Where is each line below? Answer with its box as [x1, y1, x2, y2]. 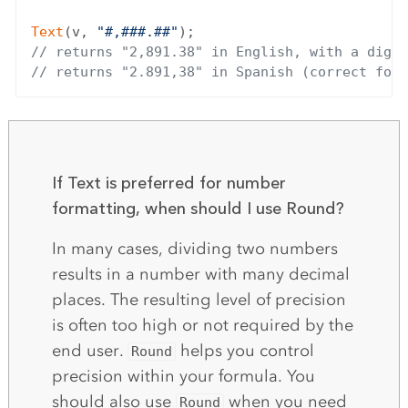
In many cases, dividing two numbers [51, 239, 338, 260]
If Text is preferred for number [51, 173, 286, 194]
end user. [51, 341, 127, 362]
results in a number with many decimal [51, 264, 350, 285]
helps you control [176, 341, 315, 362]
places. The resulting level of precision [51, 290, 346, 311]
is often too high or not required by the [51, 315, 353, 336]
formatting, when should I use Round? [51, 199, 344, 219]
